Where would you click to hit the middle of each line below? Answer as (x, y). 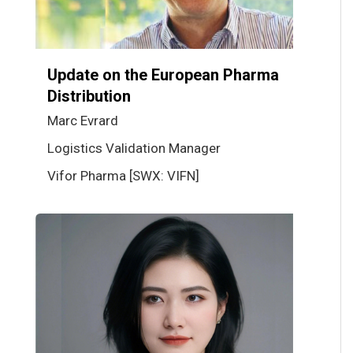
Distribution (89, 96)
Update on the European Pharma (163, 74)
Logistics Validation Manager (134, 148)
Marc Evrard (83, 120)
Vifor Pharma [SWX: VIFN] (123, 175)
